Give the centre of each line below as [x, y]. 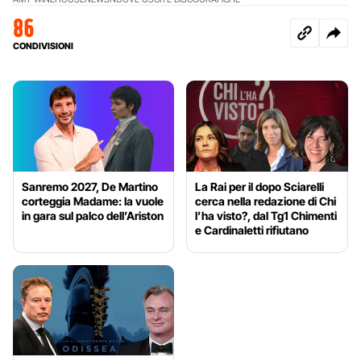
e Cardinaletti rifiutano [252, 230]
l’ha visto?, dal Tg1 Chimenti [266, 215]
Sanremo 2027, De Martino [90, 186]
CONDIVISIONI [43, 46]
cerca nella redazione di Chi [266, 201]
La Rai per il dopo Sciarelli [260, 186]
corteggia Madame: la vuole [93, 201]
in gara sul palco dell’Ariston [93, 215]
